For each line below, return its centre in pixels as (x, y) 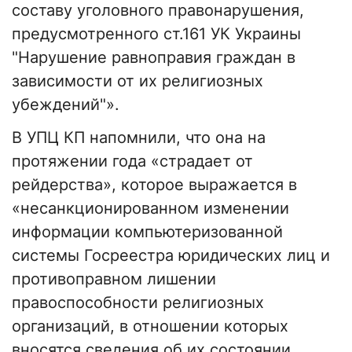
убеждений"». (66, 105)
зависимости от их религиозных (137, 81)
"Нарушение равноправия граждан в (154, 58)
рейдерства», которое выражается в (154, 185)
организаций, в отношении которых (150, 326)
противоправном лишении (114, 279)
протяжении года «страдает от (132, 161)
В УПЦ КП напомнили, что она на (139, 138)
